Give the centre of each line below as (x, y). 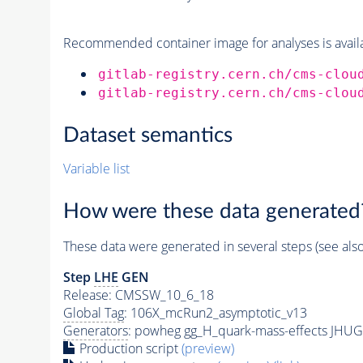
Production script (128, 348)
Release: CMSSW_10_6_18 (138, 295)
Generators (95, 330)
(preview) (207, 348)
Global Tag (93, 312)
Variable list (96, 169)
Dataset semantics (147, 136)
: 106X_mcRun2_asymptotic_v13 (215, 312)
